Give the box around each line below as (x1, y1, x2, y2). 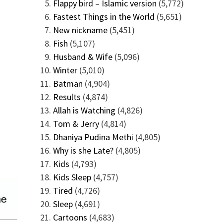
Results (53, 91, 81, 103)
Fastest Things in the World (53, 11, 155, 22)
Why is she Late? (53, 145, 113, 156)
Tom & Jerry (53, 118, 99, 129)
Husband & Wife (53, 51, 112, 62)
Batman (53, 78, 83, 89)
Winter (53, 64, 77, 76)
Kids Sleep (53, 171, 91, 183)
